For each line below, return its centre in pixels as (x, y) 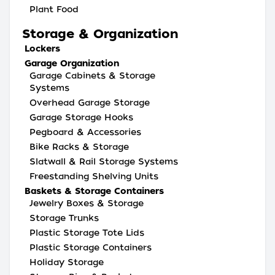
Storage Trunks (64, 218)
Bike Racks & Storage (79, 147)
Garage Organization (72, 63)
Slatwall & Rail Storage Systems (104, 161)
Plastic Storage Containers (91, 247)
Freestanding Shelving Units (94, 176)
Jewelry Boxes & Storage (87, 203)
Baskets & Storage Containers (94, 191)
